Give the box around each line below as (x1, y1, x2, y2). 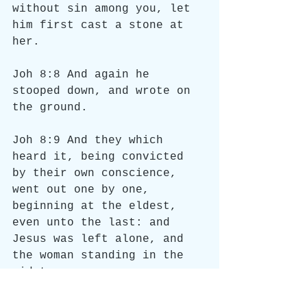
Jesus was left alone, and (12, 233, 191, 245)
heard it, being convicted (12, 151, 191, 163)
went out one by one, (12, 184, 156, 196)
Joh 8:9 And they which (12, 134, 170, 147)
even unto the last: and (12, 217, 177, 229)
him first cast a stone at (12, 19, 191, 32)
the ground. (12, 101, 88, 114)
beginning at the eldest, (12, 200, 184, 212)
